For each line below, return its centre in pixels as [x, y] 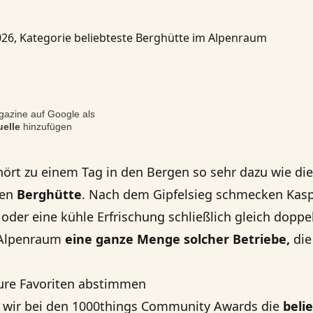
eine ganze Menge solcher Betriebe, [177, 239]
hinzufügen [46, 126]
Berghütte [49, 194]
